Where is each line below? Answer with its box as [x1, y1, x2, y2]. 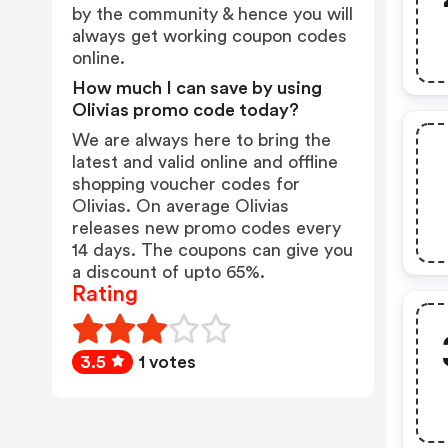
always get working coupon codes [72, 27, 347, 45]
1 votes [139, 353, 196, 371]
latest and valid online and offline [72, 153, 338, 171]
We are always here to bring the [72, 131, 331, 149]
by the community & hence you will [72, 5, 353, 23]
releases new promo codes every [72, 219, 341, 237]
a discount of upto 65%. [72, 263, 265, 281]
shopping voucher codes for [72, 175, 300, 193]
